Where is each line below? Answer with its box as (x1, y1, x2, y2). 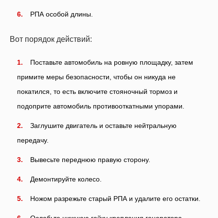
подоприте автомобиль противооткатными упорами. (17, 102, 184, 110)
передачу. (17, 136, 49, 144)
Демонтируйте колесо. (30, 175, 102, 183)
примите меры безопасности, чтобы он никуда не (17, 73, 176, 81)
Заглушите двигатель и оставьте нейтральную (30, 121, 177, 129)
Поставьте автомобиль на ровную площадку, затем (30, 58, 193, 66)
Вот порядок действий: (10, 35, 92, 43)
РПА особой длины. (30, 10, 93, 18)
